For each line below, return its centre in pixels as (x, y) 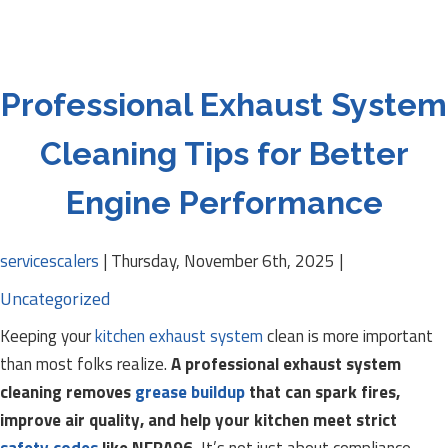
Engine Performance (224, 202)
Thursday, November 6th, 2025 (223, 261)
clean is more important (348, 336)
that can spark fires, (322, 392)
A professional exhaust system (286, 364)
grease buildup (190, 392)
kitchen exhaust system (179, 336)
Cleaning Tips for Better (224, 153)
